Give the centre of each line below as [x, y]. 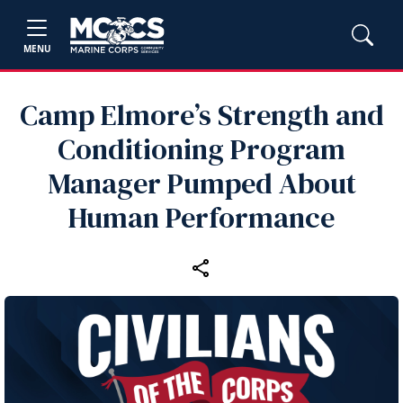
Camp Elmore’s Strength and [201, 115]
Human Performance [201, 218]
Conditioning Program [201, 149]
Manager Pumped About [201, 184]
